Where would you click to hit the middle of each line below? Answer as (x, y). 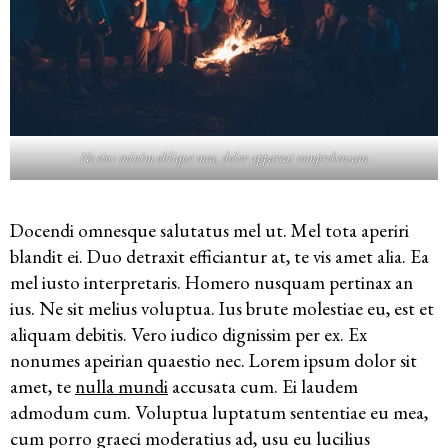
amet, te (42, 387)
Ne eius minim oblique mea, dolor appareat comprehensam (224, 158)
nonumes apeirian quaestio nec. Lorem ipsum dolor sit (213, 361)
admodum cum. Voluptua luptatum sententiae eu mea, (219, 413)
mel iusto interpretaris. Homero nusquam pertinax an (211, 283)
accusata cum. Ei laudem (263, 387)
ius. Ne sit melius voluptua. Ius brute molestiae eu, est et (222, 309)
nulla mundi (121, 387)
